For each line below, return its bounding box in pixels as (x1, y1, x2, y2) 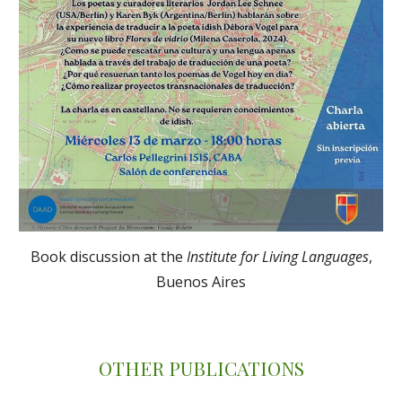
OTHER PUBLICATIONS (98, 355, 304, 380)
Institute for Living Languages (186, 246, 369, 267)
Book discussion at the (30, 246, 187, 267)
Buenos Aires (156, 271, 246, 292)
